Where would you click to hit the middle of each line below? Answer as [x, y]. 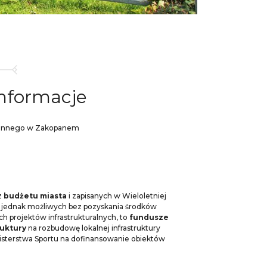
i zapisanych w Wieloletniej [117, 196]
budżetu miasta [35, 196]
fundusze [149, 217]
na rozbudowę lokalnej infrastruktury [93, 228]
